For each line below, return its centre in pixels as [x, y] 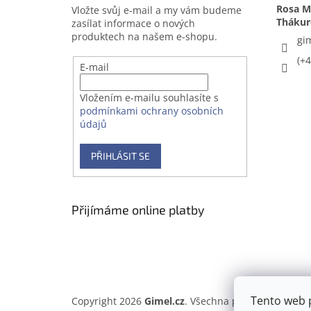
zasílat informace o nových [133, 24]
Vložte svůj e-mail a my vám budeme [157, 10]
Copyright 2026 [108, 301]
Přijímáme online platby [138, 209]
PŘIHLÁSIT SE [120, 156]
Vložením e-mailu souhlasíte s [149, 98]
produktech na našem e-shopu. [144, 37]
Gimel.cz [165, 301]
